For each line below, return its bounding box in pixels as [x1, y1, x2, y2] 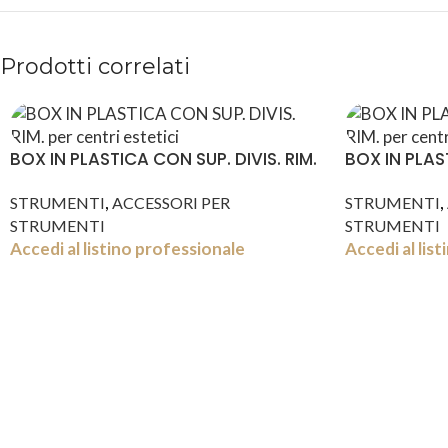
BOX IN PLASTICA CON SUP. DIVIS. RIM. [10, 147, 317, 171]
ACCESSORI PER [112, 193, 230, 212]
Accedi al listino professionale [10, 238, 245, 259]
